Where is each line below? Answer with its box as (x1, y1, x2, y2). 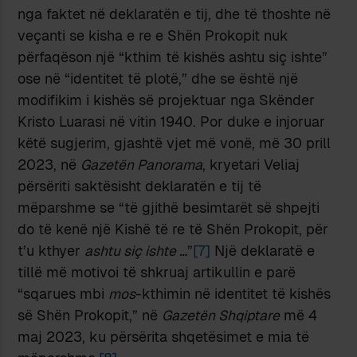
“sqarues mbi (18, 284, 109, 303)
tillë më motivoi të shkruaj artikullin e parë (18, 262, 296, 281)
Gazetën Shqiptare (162, 305, 280, 324)
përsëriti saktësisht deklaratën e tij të (18, 176, 262, 195)
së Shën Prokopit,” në (18, 305, 163, 324)
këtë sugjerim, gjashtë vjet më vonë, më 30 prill (18, 133, 331, 152)
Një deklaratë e (210, 241, 316, 260)
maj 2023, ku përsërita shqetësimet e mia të (18, 327, 310, 346)
